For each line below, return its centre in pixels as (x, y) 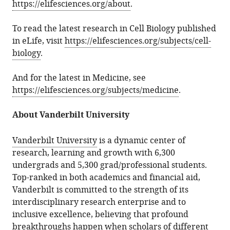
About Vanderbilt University (71, 116)
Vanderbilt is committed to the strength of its (101, 190)
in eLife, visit (39, 41)
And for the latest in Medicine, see (79, 78)
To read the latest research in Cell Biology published (114, 29)
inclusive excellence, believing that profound (101, 215)
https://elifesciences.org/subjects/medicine (96, 90)
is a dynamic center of (141, 141)
